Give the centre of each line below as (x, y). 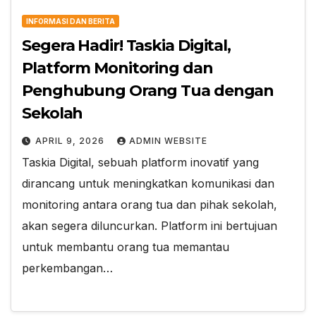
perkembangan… (67, 268)
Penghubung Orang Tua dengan (148, 90)
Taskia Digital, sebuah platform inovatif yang (140, 162)
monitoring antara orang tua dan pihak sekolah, (150, 204)
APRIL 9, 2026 (71, 140)
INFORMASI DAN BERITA (71, 21)
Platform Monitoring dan (117, 68)
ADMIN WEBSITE (168, 140)
